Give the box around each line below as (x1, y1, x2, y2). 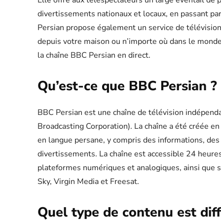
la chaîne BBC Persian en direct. (37, 50, 150, 61)
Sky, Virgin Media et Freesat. (37, 176, 139, 187)
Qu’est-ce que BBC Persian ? (37, 77, 217, 96)
